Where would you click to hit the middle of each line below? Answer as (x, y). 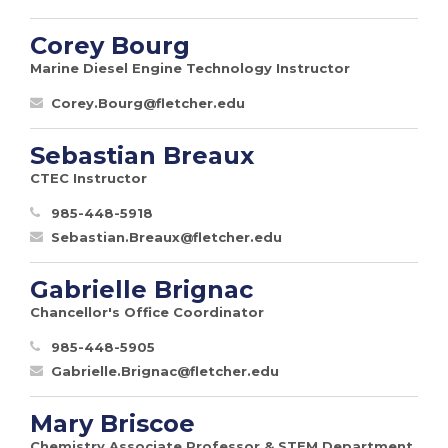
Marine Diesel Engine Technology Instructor (190, 67)
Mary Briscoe (112, 423)
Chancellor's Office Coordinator (147, 311)
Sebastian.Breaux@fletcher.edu (166, 236)
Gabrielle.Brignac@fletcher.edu (165, 370)
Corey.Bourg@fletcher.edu (148, 102)
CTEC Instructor (88, 177)
